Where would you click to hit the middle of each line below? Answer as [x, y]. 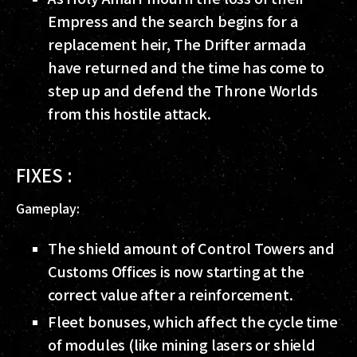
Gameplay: [48, 208]
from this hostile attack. [129, 114]
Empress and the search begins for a [173, 21]
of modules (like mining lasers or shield [182, 345]
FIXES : [44, 175]
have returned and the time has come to [186, 67]
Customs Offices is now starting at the [177, 271]
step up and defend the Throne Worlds [183, 90]
